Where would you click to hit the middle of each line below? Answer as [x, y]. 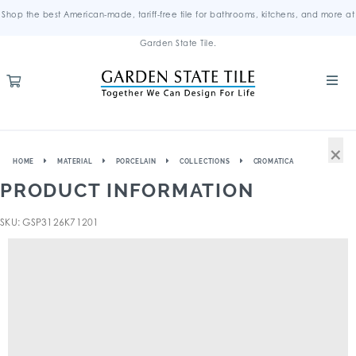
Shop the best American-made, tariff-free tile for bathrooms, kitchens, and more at [178, 14]
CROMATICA [273, 161]
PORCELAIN [136, 161]
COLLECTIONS [205, 161]
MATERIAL [75, 161]
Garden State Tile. [178, 43]
